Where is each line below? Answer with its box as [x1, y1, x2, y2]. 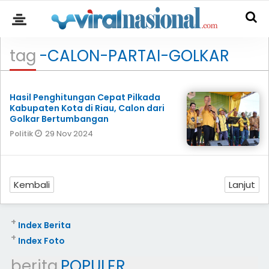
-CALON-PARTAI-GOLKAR [39, 45, 229, 67]
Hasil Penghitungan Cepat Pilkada [10, 91, 160, 103]
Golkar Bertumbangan [10, 113, 109, 125]
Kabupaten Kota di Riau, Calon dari [10, 102, 165, 114]
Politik [10, 128, 35, 139]
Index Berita [17, 219, 71, 231]
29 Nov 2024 [45, 128, 93, 139]
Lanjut [229, 178, 255, 191]
